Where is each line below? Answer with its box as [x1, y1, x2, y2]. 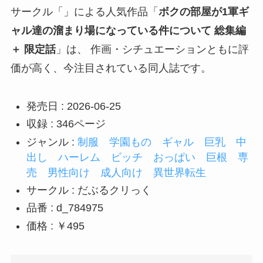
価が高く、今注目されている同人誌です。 [10, 62, 211, 74]
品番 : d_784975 [26, 202, 103, 214]
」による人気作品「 [63, 5, 159, 18]
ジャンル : [26, 136, 77, 148]
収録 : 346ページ [26, 118, 106, 130]
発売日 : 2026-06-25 [26, 100, 121, 112]
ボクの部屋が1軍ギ [158, 5, 249, 18]
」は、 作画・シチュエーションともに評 [55, 43, 249, 55]
